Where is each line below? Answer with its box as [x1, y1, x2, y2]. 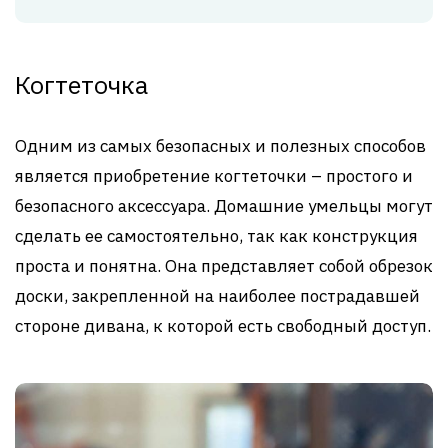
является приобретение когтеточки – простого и [15, 164, 413, 187]
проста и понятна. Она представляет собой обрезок [15, 254, 433, 277]
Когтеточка [15, 67, 148, 101]
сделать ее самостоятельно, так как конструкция [15, 224, 418, 247]
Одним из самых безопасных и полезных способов [15, 134, 426, 157]
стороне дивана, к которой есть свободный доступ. [15, 314, 431, 337]
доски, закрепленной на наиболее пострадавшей [15, 284, 420, 307]
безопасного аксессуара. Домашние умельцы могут [15, 194, 433, 217]
